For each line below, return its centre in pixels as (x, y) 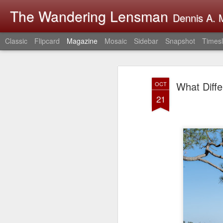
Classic (16, 41)
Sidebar (146, 41)
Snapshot (180, 41)
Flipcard (47, 41)
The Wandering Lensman (89, 16)
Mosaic (116, 41)
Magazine (82, 41)
